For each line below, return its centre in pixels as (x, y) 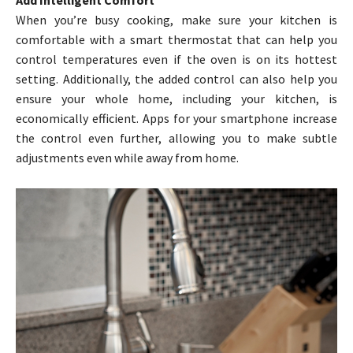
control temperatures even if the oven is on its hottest (176, 59)
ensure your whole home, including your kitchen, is (176, 98)
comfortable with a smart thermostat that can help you (176, 39)
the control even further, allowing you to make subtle (176, 137)
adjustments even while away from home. (127, 157)
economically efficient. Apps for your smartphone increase (176, 118)
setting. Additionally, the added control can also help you (176, 78)
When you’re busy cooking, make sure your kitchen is (176, 19)
